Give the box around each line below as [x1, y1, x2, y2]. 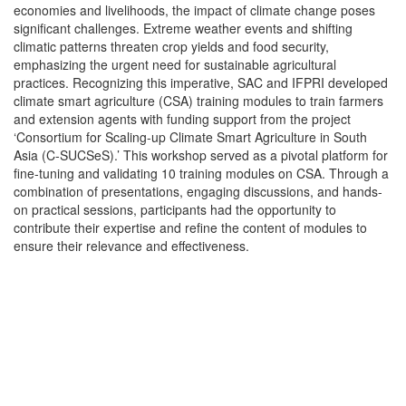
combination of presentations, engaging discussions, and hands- [14, 182, 382, 201]
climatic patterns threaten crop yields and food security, [14, 37, 329, 56]
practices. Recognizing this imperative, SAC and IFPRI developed [14, 73, 388, 92]
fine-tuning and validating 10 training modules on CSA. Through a [14, 164, 389, 183]
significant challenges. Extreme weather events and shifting [14, 19, 353, 38]
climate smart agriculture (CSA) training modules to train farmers [14, 92, 383, 111]
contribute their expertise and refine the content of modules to [14, 218, 367, 237]
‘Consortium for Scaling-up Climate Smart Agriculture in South [14, 128, 367, 147]
